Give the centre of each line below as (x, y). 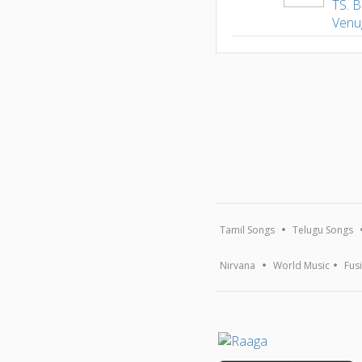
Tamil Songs (248, 229)
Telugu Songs (323, 229)
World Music (302, 265)
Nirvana (238, 265)
